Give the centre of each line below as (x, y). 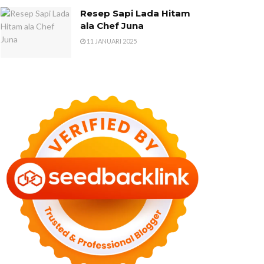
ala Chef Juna (112, 26)
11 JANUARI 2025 (111, 41)
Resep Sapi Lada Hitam (135, 13)
